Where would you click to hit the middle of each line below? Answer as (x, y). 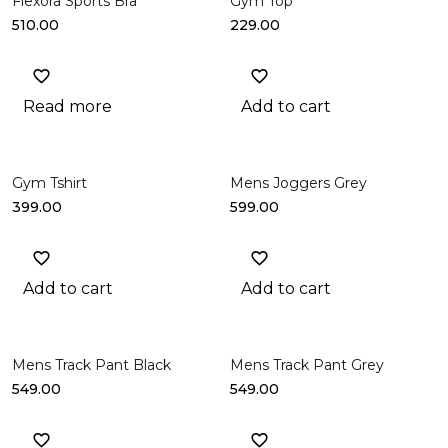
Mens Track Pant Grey (307, 364)
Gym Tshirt (49, 182)
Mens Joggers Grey (298, 182)
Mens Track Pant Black (91, 364)
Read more (67, 106)
